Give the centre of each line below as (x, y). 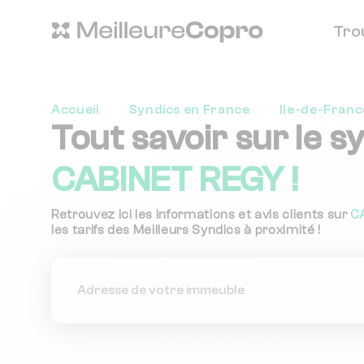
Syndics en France (189, 110)
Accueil (76, 110)
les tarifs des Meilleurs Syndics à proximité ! (186, 230)
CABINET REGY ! (175, 180)
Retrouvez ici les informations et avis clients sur (201, 215)
